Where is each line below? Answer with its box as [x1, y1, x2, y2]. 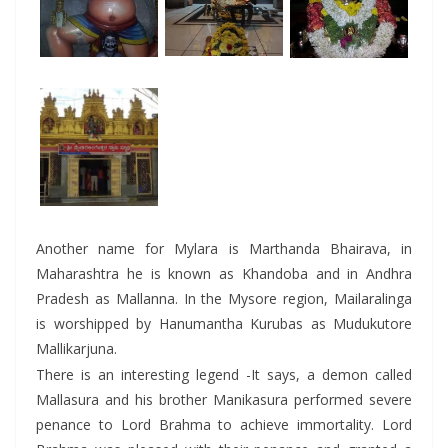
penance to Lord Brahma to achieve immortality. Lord [36, 414, 412, 434]
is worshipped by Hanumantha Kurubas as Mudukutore [36, 313, 412, 333]
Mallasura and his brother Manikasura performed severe [36, 389, 412, 409]
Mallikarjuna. [36, 338, 117, 358]
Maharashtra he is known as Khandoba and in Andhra [36, 263, 412, 283]
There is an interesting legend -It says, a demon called [36, 364, 412, 384]
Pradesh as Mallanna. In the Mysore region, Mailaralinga [36, 288, 412, 308]
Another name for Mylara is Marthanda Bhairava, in [36, 238, 412, 258]
